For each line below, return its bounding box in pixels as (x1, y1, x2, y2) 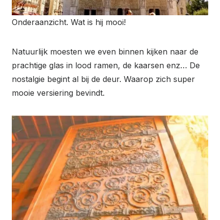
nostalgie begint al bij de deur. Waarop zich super (12, 74, 195, 84)
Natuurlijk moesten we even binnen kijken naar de (12, 46, 198, 56)
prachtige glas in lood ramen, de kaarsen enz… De (12, 60, 200, 70)
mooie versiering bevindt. (12, 87, 105, 98)
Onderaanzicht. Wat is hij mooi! (12, 17, 126, 27)
